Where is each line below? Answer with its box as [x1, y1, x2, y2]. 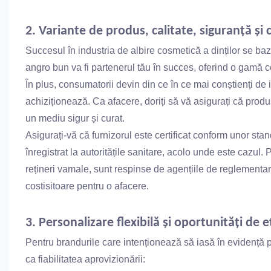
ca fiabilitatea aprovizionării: [25, 253, 145, 264]
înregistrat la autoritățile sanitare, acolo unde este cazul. [25, 146, 263, 157]
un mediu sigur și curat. [25, 113, 125, 123]
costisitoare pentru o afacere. [25, 180, 149, 191]
